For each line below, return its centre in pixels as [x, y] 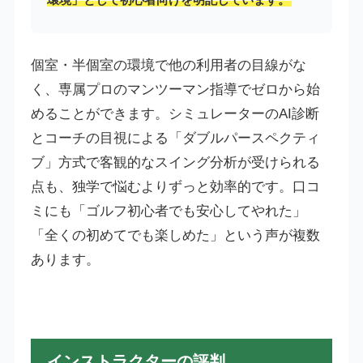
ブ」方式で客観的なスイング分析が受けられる [175, 163]
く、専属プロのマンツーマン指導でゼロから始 [175, 90]
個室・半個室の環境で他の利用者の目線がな [168, 66]
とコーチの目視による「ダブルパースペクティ [175, 139]
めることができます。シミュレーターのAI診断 [175, 114]
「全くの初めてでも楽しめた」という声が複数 [175, 236]
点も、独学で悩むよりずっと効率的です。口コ [175, 187]
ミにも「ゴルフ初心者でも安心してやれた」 [168, 211]
